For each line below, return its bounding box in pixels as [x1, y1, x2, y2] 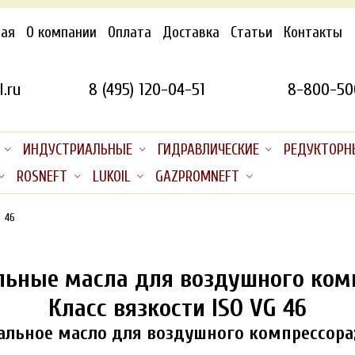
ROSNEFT [16, 167, 67, 185]
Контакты [284, 24, 343, 41]
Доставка [162, 24, 220, 41]
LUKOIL [92, 167, 131, 185]
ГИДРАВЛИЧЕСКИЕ [157, 141, 259, 159]
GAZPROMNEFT [155, 167, 240, 185]
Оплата [108, 24, 152, 41]
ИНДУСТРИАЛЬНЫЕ [22, 141, 132, 159]
